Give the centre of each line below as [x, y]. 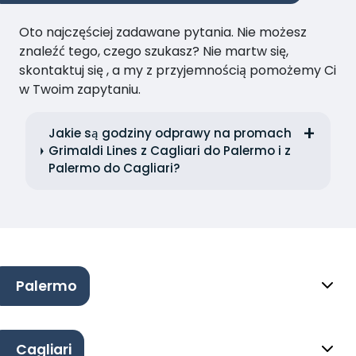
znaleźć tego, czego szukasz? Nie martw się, [154, 52]
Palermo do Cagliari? [115, 168]
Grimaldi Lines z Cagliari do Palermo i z [170, 151]
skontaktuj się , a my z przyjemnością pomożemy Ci [178, 71]
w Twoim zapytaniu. [80, 90]
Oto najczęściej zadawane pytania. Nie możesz [163, 33]
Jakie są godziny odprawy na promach [170, 133]
